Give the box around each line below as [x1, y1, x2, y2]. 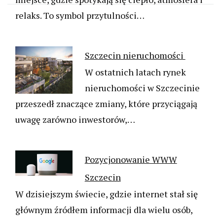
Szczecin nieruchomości [84, 49, 185, 62]
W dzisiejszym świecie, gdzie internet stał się [15, 188, 198, 200]
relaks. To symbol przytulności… [15, 9, 145, 22]
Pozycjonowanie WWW [84, 153, 177, 166]
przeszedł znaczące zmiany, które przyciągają [15, 98, 197, 110]
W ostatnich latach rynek [84, 66, 186, 78]
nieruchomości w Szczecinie [84, 82, 200, 94]
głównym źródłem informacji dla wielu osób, [15, 204, 192, 216]
